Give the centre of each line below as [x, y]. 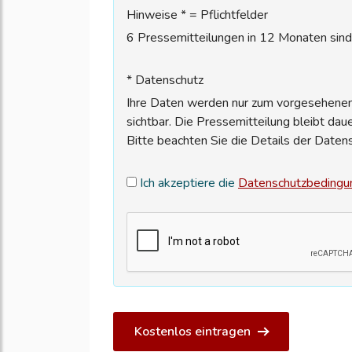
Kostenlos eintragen [192, 332]
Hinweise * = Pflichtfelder [197, 15]
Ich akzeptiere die [187, 183]
